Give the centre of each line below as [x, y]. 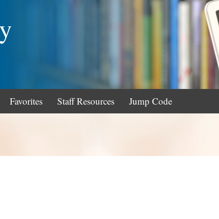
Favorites [26, 101]
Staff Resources [86, 101]
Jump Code [151, 101]
